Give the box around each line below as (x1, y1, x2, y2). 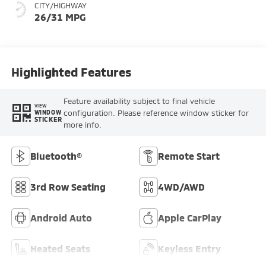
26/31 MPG (34, 11, 85, 23)
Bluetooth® (30, 150, 82, 162)
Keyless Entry (158, 243, 221, 255)
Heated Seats (30, 243, 90, 255)
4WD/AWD (158, 181, 205, 193)
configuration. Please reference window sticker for (63, 107, 249, 118)
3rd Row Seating (30, 181, 106, 193)
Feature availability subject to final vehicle (63, 96, 215, 106)
